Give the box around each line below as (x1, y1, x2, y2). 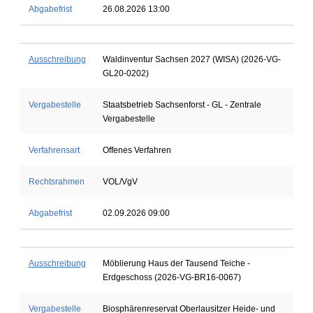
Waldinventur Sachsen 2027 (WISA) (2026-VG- (102, 54, 281, 64)
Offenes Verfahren (102, 145, 171, 155)
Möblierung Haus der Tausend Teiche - (102, 259, 250, 268)
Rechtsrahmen (28, 177, 85, 187)
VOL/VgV (102, 177, 138, 187)
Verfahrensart (28, 145, 80, 155)
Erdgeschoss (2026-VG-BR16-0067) (102, 272, 241, 282)
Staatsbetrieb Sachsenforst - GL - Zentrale (102, 100, 261, 110)
